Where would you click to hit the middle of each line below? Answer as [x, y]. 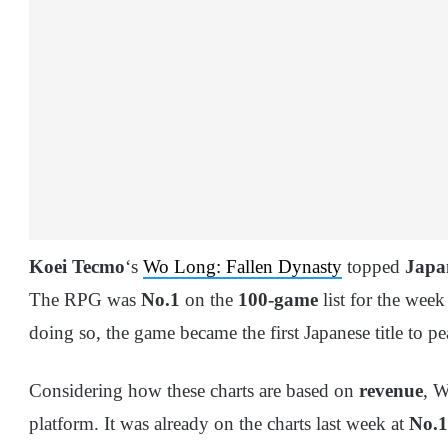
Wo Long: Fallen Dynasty [242, 267]
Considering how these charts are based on [194, 391]
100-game [275, 300]
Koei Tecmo [77, 267]
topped [373, 267]
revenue [391, 391]
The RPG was [85, 300]
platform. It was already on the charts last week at [219, 424]
